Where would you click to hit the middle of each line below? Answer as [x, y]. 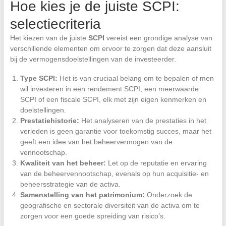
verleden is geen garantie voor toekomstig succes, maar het [116, 131]
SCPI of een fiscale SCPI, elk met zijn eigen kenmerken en [113, 99]
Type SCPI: [39, 78]
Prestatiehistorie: [49, 120]
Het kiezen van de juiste [49, 38]
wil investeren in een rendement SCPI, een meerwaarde [109, 89]
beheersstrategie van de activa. [70, 184]
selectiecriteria [55, 24]
